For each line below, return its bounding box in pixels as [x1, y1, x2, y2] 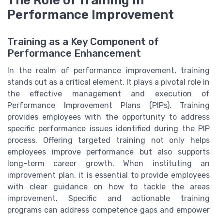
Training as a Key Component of [7, 36, 159, 48]
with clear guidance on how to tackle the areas [7, 182, 210, 192]
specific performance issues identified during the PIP [7, 124, 210, 134]
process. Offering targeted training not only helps [7, 136, 210, 145]
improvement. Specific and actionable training [7, 194, 210, 203]
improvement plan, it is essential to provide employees [7, 170, 210, 180]
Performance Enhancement [7, 47, 141, 60]
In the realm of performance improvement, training [7, 66, 210, 76]
